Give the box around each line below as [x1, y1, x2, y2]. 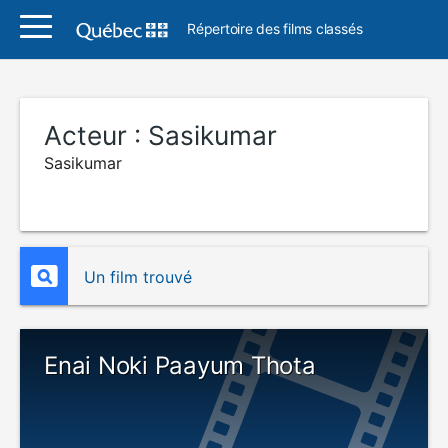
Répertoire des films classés [187, 20, 363, 37]
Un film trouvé [84, 267, 192, 287]
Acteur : [44, 120, 148, 151]
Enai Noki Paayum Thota [44, 351, 316, 380]
